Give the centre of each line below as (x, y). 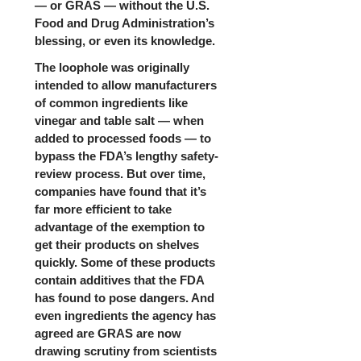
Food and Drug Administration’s (124, 23)
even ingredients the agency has (125, 316)
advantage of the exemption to (119, 227)
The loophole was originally (112, 68)
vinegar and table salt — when (119, 121)
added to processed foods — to (122, 139)
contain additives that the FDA (119, 280)
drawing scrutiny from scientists (125, 351)
